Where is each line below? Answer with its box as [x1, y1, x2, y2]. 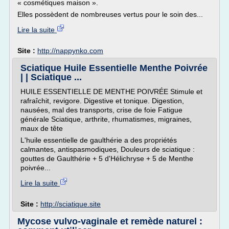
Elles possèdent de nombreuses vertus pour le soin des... [17, 10, 203, 18]
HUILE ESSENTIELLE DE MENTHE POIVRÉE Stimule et [20, 87, 202, 96]
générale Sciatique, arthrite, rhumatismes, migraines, [20, 115, 192, 123]
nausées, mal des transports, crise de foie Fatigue [20, 106, 182, 114]
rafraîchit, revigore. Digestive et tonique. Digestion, [20, 97, 184, 105]
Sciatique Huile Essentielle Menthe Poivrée [20, 63, 208, 73]
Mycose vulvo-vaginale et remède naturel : [17, 216, 202, 226]
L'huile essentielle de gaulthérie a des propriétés [20, 136, 177, 144]
